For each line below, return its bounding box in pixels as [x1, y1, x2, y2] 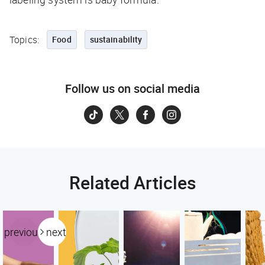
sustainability [89, 34, 143, 46]
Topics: [9, 33, 40, 47]
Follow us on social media [65, 80, 200, 97]
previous [4, 225, 43, 240]
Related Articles [69, 170, 196, 195]
